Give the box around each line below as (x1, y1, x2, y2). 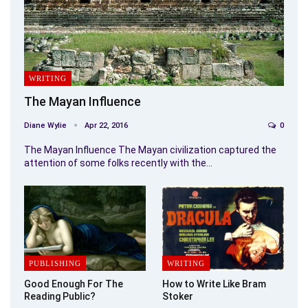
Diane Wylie (24, 120, 69, 130)
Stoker (162, 290, 193, 302)
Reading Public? (24, 290, 96, 302)
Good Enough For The (24, 278, 123, 289)
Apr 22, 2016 (85, 120, 128, 130)
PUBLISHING (29, 258, 81, 267)
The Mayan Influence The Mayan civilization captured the (24, 144, 276, 155)
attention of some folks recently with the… (24, 157, 212, 168)
